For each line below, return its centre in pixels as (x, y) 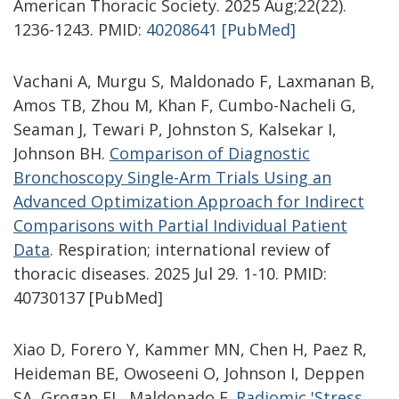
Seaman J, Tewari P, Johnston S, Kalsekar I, (175, 129)
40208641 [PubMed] (221, 29)
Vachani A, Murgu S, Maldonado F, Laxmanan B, (194, 81)
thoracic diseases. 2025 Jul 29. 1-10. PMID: (170, 273)
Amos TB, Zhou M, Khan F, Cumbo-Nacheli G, (185, 105)
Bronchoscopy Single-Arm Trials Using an (172, 177)
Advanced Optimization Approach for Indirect (189, 201)
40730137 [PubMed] (88, 297)
